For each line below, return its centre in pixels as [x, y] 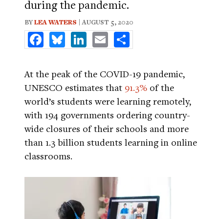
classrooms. [48, 156]
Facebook [60, 36]
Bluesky [79, 36]
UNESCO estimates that [75, 87]
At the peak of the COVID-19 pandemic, [105, 74]
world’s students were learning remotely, [108, 101]
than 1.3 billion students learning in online [111, 142]
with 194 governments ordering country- [107, 115]
